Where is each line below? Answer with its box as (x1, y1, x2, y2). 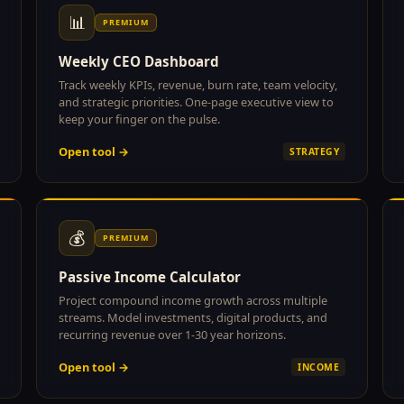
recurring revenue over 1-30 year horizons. (59, 326, 286, 343)
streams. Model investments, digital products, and (59, 308, 327, 326)
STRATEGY (289, 144, 339, 158)
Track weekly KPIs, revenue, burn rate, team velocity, (59, 76, 337, 93)
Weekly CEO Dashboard (59, 51, 219, 70)
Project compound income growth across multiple (59, 291, 327, 308)
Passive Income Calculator (59, 267, 241, 286)
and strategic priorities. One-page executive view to (59, 93, 334, 110)
